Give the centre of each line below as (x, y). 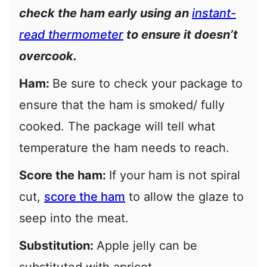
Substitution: (58, 246)
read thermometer (71, 35)
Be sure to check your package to (148, 84)
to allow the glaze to (184, 197)
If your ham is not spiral (175, 176)
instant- (214, 13)
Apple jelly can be (147, 246)
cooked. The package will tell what (117, 127)
